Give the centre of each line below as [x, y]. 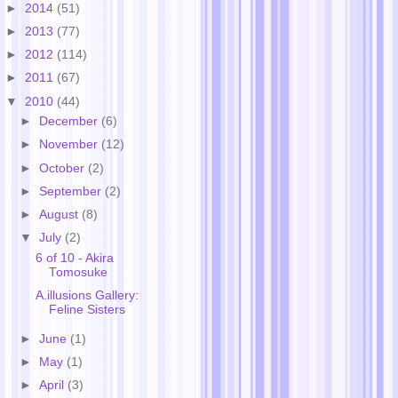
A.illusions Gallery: [87, 295]
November [71, 145]
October [64, 168]
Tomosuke [78, 272]
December [71, 122]
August [61, 214]
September [72, 191]
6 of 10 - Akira [74, 258]
